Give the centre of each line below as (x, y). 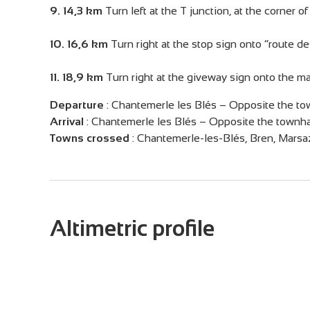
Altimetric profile (132, 228)
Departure (77, 105)
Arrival (67, 121)
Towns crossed (90, 138)
